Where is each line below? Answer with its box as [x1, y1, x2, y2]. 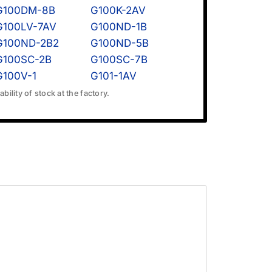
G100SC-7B [90, 53, 148, 66]
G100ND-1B [90, 20, 147, 33]
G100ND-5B [90, 36, 149, 49]
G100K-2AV [90, 4, 146, 16]
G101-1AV [90, 69, 137, 82]
